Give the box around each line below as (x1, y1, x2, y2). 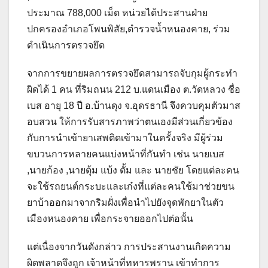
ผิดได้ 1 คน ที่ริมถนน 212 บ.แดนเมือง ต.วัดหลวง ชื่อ (27, 84, 240, 95)
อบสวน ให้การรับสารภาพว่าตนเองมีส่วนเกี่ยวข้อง (27, 116, 233, 127)
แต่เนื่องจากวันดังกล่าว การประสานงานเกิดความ (27, 241, 231, 252)
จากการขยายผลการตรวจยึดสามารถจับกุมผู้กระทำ (27, 68, 237, 78)
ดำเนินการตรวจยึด (27, 39, 105, 50)
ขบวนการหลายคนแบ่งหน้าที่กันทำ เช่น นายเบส (27, 148, 224, 159)
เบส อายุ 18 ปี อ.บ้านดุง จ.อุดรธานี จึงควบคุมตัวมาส (27, 100, 240, 111)
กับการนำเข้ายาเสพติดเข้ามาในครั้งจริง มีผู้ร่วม (27, 132, 223, 143)
